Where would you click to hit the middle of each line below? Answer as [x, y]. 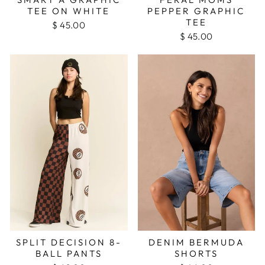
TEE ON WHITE [69, 11]
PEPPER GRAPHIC [196, 11]
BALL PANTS [69, 253]
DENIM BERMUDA [196, 242]
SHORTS [196, 253]
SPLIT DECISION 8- [69, 242]
